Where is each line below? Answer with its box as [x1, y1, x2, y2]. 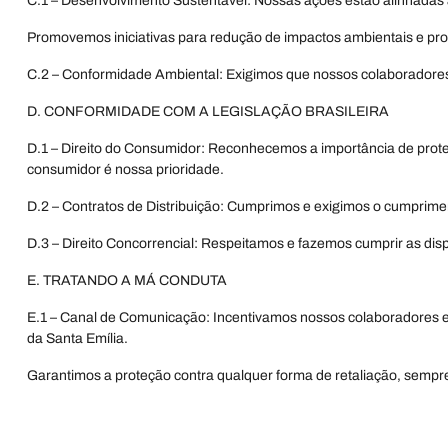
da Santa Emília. [27, 331, 128, 346]
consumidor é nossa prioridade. [27, 162, 224, 177]
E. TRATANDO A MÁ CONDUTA [27, 273, 227, 288]
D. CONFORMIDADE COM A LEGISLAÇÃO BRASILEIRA [27, 104, 389, 119]
